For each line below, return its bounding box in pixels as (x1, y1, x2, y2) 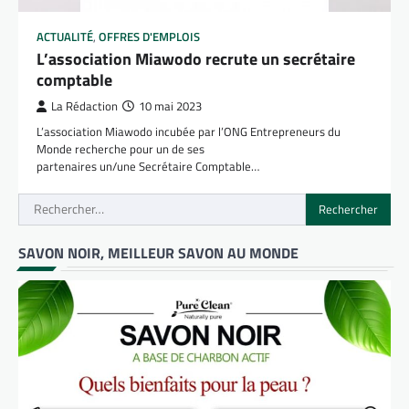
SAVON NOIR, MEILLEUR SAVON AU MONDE (18, 241, 299, 264)
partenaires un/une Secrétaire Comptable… (37, 156, 259, 175)
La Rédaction (51, 97, 118, 115)
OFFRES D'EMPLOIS (99, 27, 200, 46)
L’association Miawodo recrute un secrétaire (37, 46, 355, 71)
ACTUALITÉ (37, 27, 93, 46)
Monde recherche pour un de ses (37, 139, 204, 158)
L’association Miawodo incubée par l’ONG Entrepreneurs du (37, 121, 341, 141)
